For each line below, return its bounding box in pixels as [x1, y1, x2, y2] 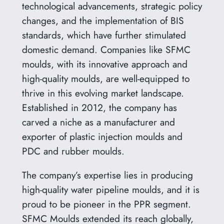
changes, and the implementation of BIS [21, 13, 184, 28]
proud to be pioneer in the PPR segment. [21, 197, 191, 211]
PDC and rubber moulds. [21, 144, 124, 158]
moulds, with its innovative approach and [21, 57, 187, 71]
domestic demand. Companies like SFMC [21, 42, 190, 57]
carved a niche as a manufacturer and [21, 115, 175, 129]
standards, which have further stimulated [21, 28, 186, 42]
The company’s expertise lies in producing [21, 168, 193, 182]
